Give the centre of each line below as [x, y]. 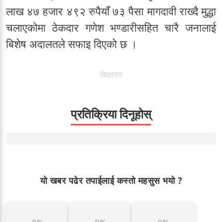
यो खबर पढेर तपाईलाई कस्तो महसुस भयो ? [111, 181]
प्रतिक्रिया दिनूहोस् [111, 114]
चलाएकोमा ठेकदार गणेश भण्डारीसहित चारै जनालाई [111, 28]
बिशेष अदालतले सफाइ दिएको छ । [72, 44]
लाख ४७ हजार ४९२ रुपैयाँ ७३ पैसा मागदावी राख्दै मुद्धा [111, 12]
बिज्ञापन [111, 75]
